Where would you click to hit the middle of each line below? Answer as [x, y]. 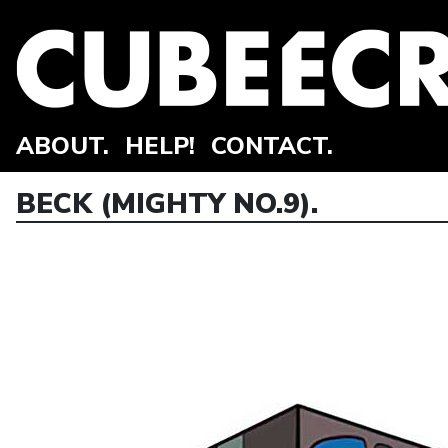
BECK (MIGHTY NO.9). [167, 204]
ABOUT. [62, 146]
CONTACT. [272, 146]
